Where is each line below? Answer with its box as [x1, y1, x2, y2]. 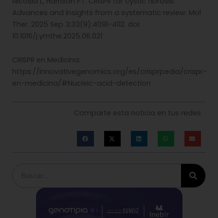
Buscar [12, 163, 36, 174]
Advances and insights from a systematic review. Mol [12, 7, 201, 18]
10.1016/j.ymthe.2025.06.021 [12, 31, 104, 41]
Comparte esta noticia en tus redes [74, 108, 201, 118]
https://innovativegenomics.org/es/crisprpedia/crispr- [12, 67, 207, 77]
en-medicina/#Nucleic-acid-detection [12, 78, 151, 89]
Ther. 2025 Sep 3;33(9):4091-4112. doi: [12, 19, 141, 29]
